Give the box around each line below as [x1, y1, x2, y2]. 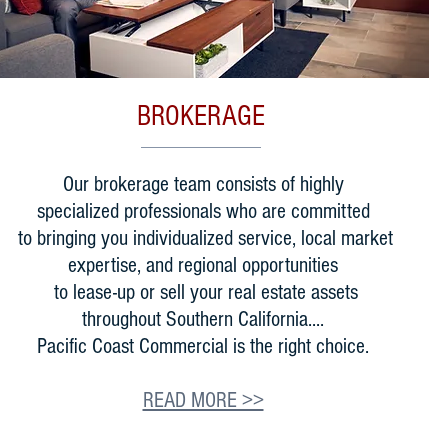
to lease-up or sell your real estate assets [48, 280, 358, 305]
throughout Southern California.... [82, 307, 324, 332]
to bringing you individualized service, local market [13, 226, 393, 251]
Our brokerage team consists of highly [62, 172, 344, 197]
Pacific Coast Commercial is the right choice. [37, 334, 369, 359]
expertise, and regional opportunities [68, 253, 338, 278]
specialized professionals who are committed [36, 199, 370, 224]
